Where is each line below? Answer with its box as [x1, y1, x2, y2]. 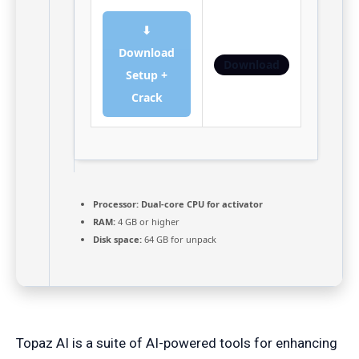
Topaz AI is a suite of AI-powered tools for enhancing [16, 334, 337, 351]
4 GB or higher [115, 215, 179, 228]
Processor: [93, 197, 139, 210]
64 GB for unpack [142, 232, 216, 245]
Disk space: [93, 232, 142, 245]
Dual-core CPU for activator [139, 197, 263, 210]
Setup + [126, 67, 167, 83]
